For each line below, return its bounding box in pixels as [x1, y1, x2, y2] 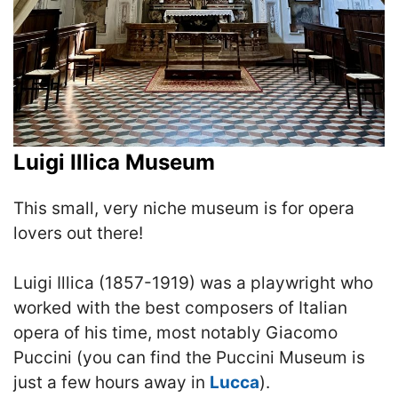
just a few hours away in [13, 372, 210, 393]
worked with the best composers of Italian [13, 298, 347, 318]
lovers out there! [13, 222, 143, 243]
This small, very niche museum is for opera [13, 197, 354, 219]
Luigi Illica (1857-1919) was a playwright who [13, 273, 373, 293]
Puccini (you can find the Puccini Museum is [13, 347, 365, 368]
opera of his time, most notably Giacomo [13, 322, 338, 343]
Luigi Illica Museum [13, 148, 215, 175]
